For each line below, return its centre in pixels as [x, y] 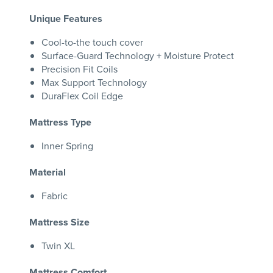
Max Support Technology [94, 82]
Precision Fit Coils [80, 69]
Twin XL [58, 246]
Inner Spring [67, 146]
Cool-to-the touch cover [92, 42]
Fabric [55, 196]
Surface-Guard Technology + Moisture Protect [138, 55]
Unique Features [66, 18]
